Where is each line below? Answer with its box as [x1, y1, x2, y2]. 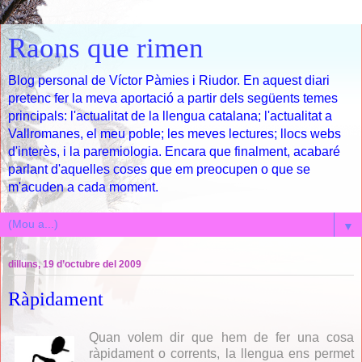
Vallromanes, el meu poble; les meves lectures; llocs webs [8, 127, 341, 141]
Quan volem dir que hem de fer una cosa [89, 330, 354, 344]
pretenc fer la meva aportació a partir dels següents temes [8, 91, 338, 105]
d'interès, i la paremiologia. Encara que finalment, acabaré [8, 145, 340, 158]
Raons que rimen [8, 32, 204, 63]
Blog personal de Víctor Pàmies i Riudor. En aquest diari [8, 74, 330, 87]
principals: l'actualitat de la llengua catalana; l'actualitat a [8, 109, 332, 123]
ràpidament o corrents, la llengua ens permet [89, 346, 354, 360]
